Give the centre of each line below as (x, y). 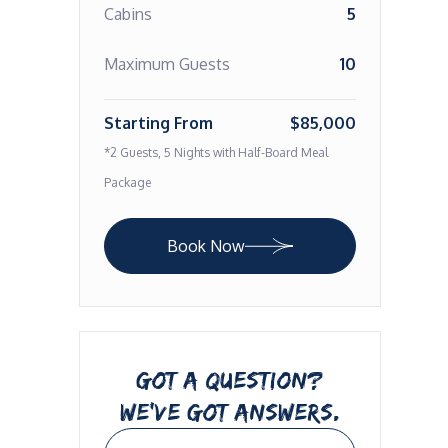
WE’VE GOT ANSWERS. (229, 411)
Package (127, 182)
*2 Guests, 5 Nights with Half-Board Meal (215, 152)
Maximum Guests (166, 64)
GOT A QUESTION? (230, 379)
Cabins (127, 14)
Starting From (158, 123)
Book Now (205, 246)
